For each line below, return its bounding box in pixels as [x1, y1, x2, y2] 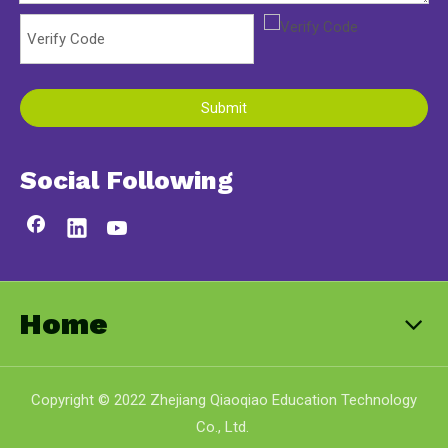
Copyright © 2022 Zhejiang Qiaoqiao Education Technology [31, 391, 417, 410]
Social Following [20, 165, 233, 195]
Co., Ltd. [195, 418, 253, 437]
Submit [201, 100, 247, 116]
